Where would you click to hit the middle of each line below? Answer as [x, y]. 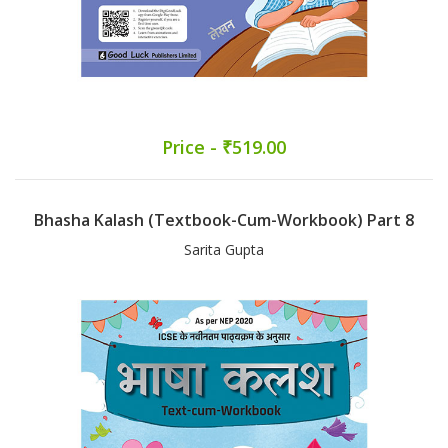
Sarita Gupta [224, 250]
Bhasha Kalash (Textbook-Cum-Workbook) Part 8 [224, 220]
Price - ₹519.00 [224, 147]
